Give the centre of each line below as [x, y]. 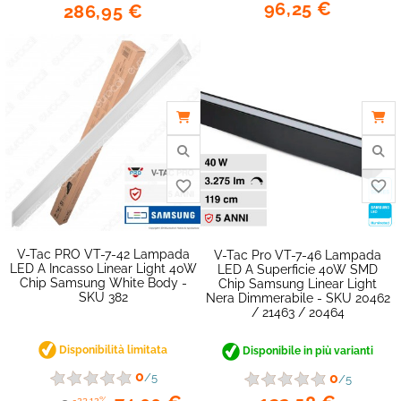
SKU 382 [103, 297]
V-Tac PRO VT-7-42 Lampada [103, 254]
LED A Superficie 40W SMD [298, 270]
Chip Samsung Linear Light [298, 284]
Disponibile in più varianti [307, 351]
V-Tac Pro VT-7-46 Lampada [298, 256]
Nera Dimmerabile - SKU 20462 [298, 299]
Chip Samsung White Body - [103, 282]
